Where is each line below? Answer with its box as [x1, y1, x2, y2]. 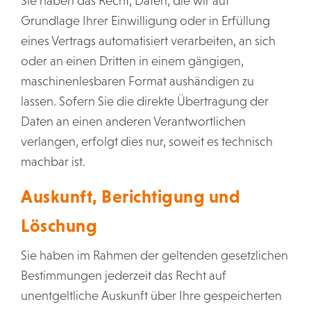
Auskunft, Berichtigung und [21, 187, 240, 206]
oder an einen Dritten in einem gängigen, [21, 54, 244, 68]
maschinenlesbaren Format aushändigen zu [21, 74, 254, 88]
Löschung [21, 216, 97, 235]
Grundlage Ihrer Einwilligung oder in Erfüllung [21, 14, 270, 28]
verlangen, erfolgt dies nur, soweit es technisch [21, 135, 273, 149]
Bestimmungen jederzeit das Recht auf [21, 269, 226, 283]
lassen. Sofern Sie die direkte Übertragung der [21, 94, 269, 108]
